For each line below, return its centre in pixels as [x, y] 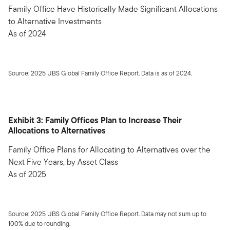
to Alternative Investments [55, 21]
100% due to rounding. [39, 223]
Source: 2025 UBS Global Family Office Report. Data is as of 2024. [100, 73]
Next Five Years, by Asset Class [63, 162]
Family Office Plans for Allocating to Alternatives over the [109, 149]
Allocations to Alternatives [57, 130]
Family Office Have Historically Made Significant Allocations [113, 9]
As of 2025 [27, 174]
